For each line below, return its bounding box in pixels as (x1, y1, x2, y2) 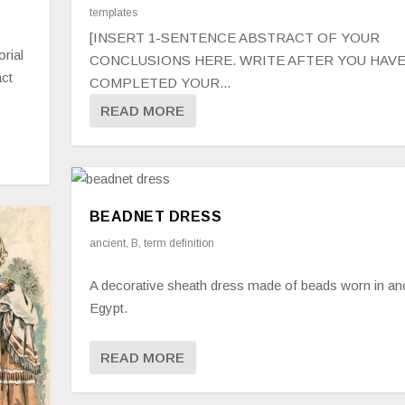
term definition (143, 236, 214, 250)
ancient (89, 236, 126, 250)
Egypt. (89, 299, 127, 316)
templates (89, 5, 137, 19)
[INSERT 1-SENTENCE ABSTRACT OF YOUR (89, 29, 380, 45)
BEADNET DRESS (89, 208, 222, 224)
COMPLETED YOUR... (89, 74, 231, 90)
